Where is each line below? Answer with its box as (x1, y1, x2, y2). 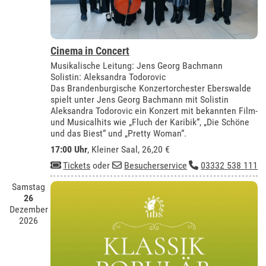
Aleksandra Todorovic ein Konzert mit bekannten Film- (50, 104, 258, 116)
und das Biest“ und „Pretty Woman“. (50, 127, 187, 139)
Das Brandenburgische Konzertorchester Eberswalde (50, 82, 252, 94)
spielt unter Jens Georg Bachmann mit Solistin (50, 93, 229, 105)
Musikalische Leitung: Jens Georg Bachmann (50, 59, 223, 71)
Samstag (12, 181, 46, 193)
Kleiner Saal (91, 143, 138, 155)
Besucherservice (124, 159, 188, 171)
